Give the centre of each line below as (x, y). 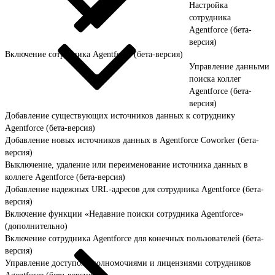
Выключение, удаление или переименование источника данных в (126, 165)
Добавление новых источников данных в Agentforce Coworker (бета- (132, 140)
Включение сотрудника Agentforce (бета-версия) (94, 54)
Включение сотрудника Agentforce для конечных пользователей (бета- (134, 238)
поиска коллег (215, 79)
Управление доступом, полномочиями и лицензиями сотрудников (128, 263)
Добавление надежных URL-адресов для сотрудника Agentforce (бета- (134, 189)
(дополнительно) (36, 226)
